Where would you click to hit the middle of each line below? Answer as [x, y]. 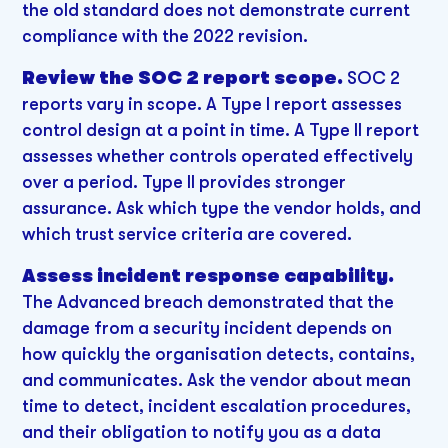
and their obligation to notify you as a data [202, 431]
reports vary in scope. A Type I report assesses [212, 103]
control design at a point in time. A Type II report [221, 129]
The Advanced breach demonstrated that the [208, 301]
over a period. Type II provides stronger [184, 181]
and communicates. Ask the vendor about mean [217, 379]
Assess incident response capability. [208, 275]
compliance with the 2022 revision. [165, 36]
